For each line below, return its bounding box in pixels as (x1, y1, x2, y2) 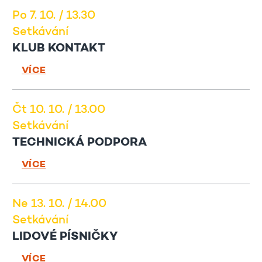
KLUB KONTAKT (12, 43, 105, 55)
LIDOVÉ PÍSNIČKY (12, 231, 118, 243)
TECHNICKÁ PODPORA (12, 137, 147, 149)
